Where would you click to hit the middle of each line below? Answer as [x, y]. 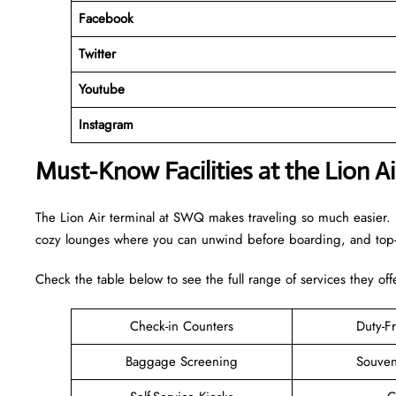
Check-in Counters [182, 326]
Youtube [101, 89]
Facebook [106, 18]
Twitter [97, 53]
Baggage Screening [182, 361]
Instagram [106, 124]
